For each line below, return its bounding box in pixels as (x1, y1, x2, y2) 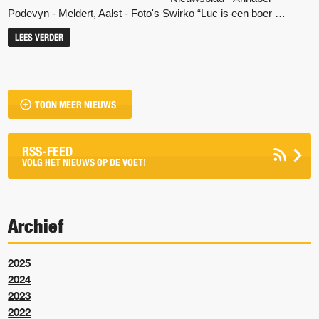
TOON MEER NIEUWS (35, 98, 117, 111)
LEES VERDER (15, 31, 64, 43)
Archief (8, 214, 64, 237)
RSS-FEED (22, 143, 73, 159)
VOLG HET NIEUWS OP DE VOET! (22, 156, 147, 169)
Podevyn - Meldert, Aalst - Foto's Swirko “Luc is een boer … (8, 6, 286, 19)
